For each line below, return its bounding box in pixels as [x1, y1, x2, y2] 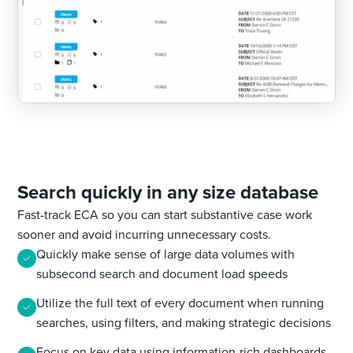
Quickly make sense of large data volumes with [36, 245, 295, 263]
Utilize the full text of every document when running [36, 294, 325, 312]
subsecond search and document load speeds [36, 265, 288, 283]
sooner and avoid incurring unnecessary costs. [17, 225, 272, 243]
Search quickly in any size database [17, 178, 319, 206]
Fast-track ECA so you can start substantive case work [17, 206, 313, 224]
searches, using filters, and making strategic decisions [36, 314, 332, 332]
